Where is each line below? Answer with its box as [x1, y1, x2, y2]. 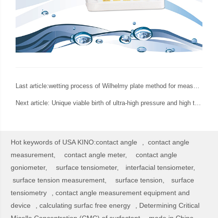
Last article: [16, 82, 49, 90]
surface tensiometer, [56, 163, 119, 172]
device [11, 201, 31, 210]
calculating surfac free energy [39, 201, 131, 210]
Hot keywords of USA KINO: [11, 138, 96, 146]
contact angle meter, [64, 151, 127, 159]
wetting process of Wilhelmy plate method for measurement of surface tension [49, 82, 194, 90]
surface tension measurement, [11, 176, 107, 184]
